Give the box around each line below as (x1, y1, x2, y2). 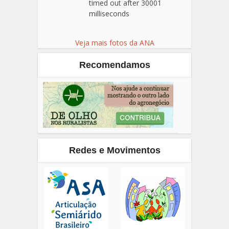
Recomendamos (79, 60, 150, 71)
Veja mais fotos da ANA (75, 38, 154, 48)
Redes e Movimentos (68, 145, 161, 155)
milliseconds (89, 8, 129, 18)
